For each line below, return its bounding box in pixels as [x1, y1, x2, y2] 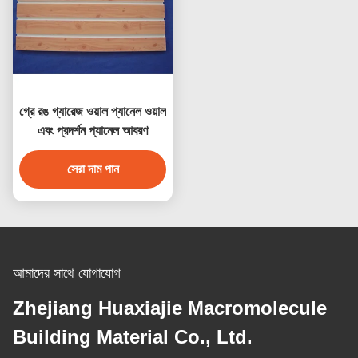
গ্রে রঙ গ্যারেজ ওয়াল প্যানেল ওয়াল [19, 105, 166, 119]
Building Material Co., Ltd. [13, 326, 253, 348]
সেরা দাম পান [66, 162, 119, 177]
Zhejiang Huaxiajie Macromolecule [13, 297, 327, 320]
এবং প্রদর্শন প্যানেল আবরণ [38, 124, 148, 138]
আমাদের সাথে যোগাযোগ [13, 265, 121, 282]
